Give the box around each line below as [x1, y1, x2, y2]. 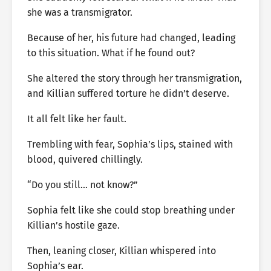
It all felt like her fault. [27, 113, 126, 125]
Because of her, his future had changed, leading [27, 32, 235, 44]
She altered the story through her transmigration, [27, 73, 242, 84]
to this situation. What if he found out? [27, 47, 195, 59]
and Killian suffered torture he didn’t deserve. [27, 88, 229, 99]
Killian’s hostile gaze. [27, 220, 120, 231]
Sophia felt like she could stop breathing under [27, 204, 235, 216]
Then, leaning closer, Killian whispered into [27, 245, 216, 256]
